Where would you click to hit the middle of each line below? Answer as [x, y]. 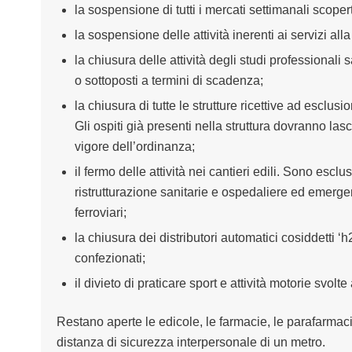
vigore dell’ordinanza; [134, 147]
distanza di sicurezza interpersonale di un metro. [191, 343]
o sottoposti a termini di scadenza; [169, 81]
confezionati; [110, 258]
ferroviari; [100, 213]
